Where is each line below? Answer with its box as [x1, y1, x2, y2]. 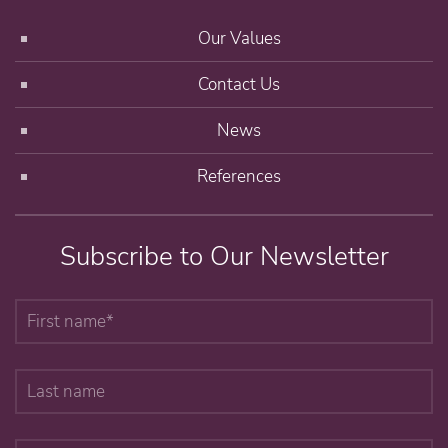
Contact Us [198, 72, 280, 96]
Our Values [197, 26, 281, 50]
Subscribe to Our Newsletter [59, 238, 389, 274]
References [197, 164, 281, 188]
